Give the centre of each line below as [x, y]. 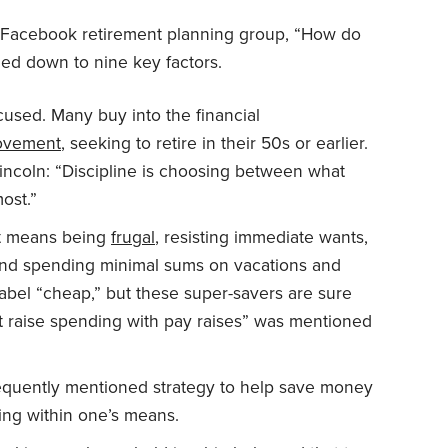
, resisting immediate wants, [261, 237]
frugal [133, 237]
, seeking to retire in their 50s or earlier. [214, 143]
